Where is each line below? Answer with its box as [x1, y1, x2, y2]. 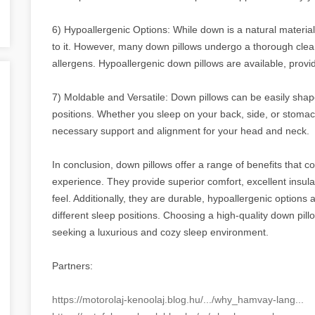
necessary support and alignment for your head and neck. [52, 124, 309, 136]
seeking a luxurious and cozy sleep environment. [52, 226, 269, 238]
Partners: [52, 259, 93, 271]
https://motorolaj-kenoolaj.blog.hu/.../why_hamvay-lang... [52, 293, 304, 305]
